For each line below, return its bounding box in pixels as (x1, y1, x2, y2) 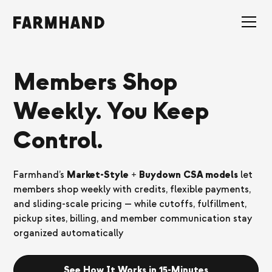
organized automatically (13, 227, 124, 239)
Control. (13, 125, 103, 156)
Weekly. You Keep (13, 96, 209, 127)
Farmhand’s (13, 169, 67, 181)
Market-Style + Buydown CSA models (67, 169, 239, 181)
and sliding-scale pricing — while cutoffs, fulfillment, (13, 198, 247, 210)
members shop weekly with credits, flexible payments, (13, 183, 251, 195)
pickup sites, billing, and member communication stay (13, 212, 253, 225)
